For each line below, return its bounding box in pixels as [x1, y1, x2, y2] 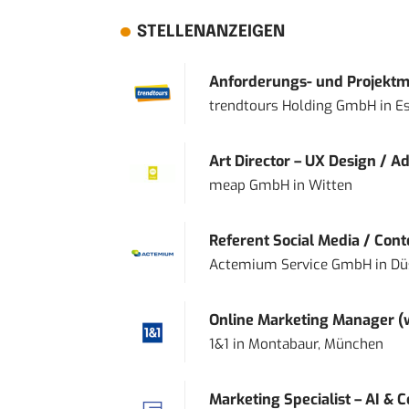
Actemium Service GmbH [208, 256, 372, 275]
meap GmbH [208, 176, 289, 195]
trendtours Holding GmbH [208, 97, 376, 116]
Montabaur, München [247, 335, 383, 354]
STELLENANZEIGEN [136, 24, 285, 41]
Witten [308, 176, 352, 195]
